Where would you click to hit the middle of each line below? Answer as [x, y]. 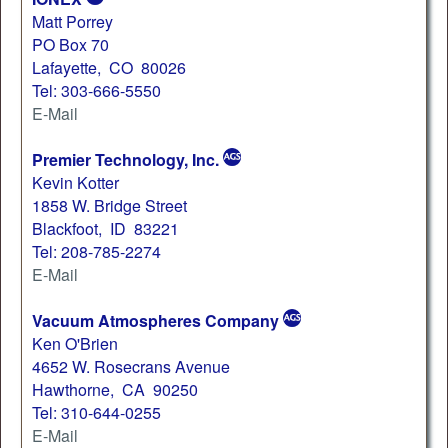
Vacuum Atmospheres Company [155, 320]
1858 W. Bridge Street [109, 205]
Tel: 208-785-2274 [96, 251]
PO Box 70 [70, 44]
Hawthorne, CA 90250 [115, 389]
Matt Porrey [72, 21]
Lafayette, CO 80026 [109, 67]
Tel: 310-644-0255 [96, 412]
